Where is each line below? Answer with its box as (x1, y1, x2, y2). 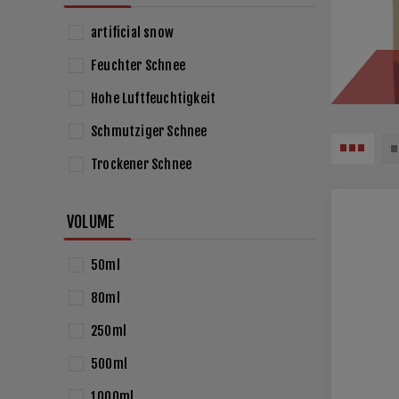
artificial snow (91, 24, 174, 41)
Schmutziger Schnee (91, 123, 208, 140)
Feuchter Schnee (91, 57, 185, 74)
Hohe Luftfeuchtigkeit (91, 90, 216, 107)
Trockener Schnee (91, 156, 192, 173)
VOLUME (67, 212, 116, 232)
